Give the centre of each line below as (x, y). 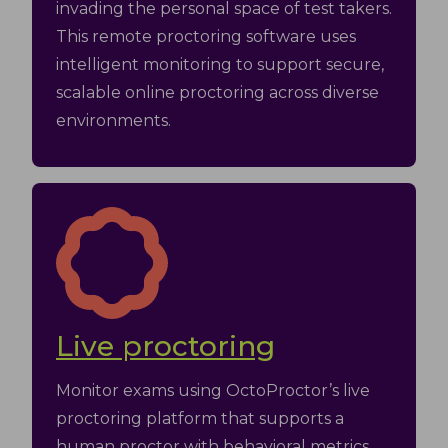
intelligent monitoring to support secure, (220, 64)
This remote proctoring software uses (206, 36)
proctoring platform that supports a (200, 418)
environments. (113, 120)
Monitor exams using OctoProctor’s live (213, 390)
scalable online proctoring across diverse (217, 92)
